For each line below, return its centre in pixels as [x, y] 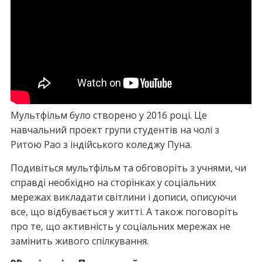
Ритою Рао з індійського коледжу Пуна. [101, 144]
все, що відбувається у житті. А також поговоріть [124, 212]
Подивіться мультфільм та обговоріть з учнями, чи [128, 168]
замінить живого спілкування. [79, 241]
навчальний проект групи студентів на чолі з [115, 130]
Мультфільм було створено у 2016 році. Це [108, 115]
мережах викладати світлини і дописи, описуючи [123, 197]
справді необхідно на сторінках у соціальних [113, 182]
